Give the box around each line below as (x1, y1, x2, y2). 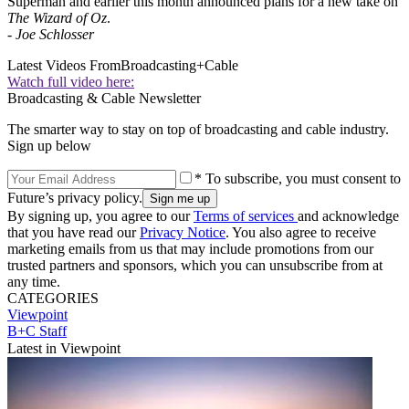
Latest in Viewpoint (7, 340, 121, 356)
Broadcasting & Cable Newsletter (7, 89, 201, 106)
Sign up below (7, 137, 91, 153)
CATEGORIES (7, 289, 99, 306)
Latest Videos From (7, 57, 121, 73)
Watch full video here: (7, 73, 134, 89)
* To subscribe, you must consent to (194, 170, 401, 186)
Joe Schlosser (16, 26, 94, 42)
